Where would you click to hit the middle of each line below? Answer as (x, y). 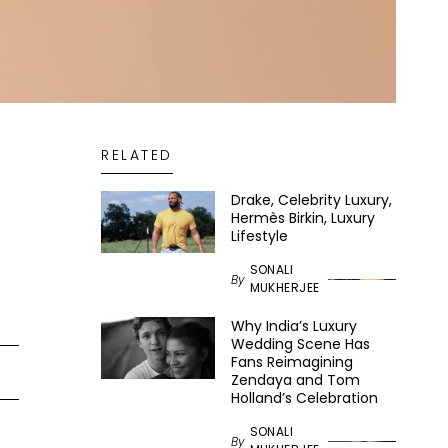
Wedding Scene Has (300, 344)
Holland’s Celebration (304, 398)
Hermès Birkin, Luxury (302, 218)
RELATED (137, 155)
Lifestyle (259, 236)
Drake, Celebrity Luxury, (311, 200)
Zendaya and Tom (295, 380)
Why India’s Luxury (293, 326)
